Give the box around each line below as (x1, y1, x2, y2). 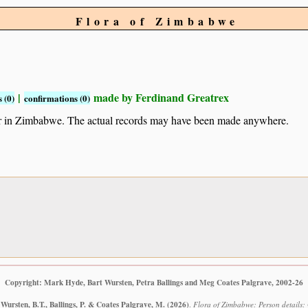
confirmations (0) (24, 91, 90, 105)
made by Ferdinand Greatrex (90, 89, 229, 106)
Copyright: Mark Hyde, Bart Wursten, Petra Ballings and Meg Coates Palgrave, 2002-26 (5, 276, 303, 288)
